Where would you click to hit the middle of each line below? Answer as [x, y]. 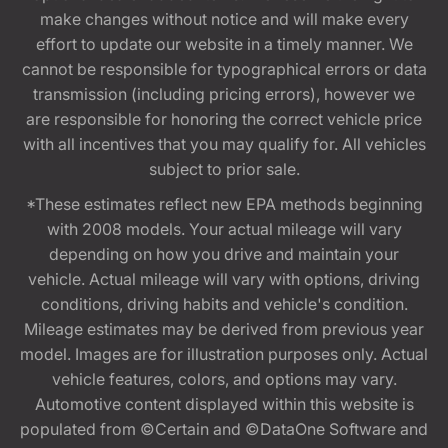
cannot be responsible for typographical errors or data [224, 69]
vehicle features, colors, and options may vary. [224, 379]
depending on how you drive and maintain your [224, 254]
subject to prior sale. [224, 169]
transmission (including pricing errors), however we [224, 94]
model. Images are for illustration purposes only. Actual [224, 354]
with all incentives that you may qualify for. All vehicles [224, 144]
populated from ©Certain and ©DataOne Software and [224, 429]
